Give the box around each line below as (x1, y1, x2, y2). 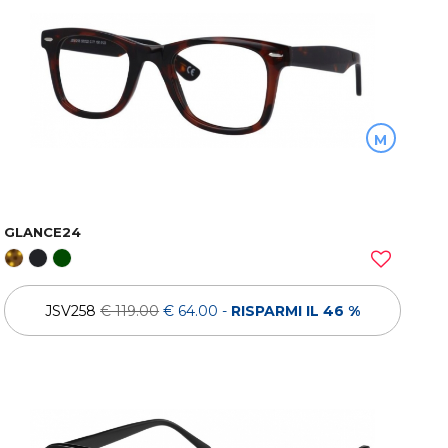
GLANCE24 (4, 224, 82, 241)
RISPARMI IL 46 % (231, 301, 361, 320)
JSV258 (45, 301, 101, 320)
